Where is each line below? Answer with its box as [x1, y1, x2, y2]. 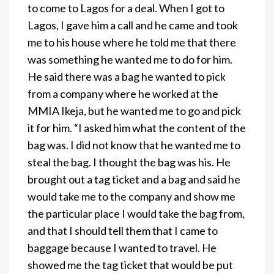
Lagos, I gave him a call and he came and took [28, 18, 238, 32]
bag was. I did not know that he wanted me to [28, 138, 240, 152]
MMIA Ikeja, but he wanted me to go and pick [28, 103, 241, 117]
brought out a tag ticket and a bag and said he [28, 172, 240, 186]
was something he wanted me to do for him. [28, 52, 232, 66]
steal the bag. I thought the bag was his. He [28, 155, 231, 169]
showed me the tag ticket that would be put [28, 257, 233, 272]
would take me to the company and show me [28, 189, 235, 203]
